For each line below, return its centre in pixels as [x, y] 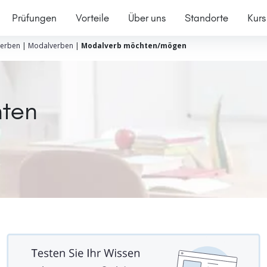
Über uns [147, 18]
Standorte [206, 18]
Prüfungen [34, 18]
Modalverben [50, 46]
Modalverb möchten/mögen [133, 46]
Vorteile [92, 18]
